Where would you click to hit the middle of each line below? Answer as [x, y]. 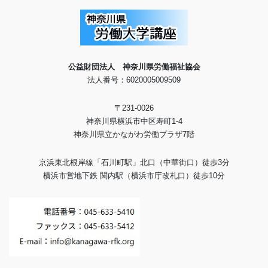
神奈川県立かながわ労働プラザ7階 [134, 135]
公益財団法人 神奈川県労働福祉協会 [134, 67]
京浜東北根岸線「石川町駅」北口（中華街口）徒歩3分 [134, 163]
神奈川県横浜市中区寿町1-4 [134, 121]
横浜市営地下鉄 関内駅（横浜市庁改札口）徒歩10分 [134, 176]
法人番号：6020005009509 [134, 80]
